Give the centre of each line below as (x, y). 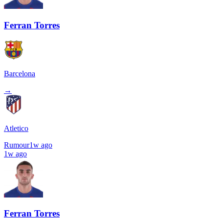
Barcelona (20, 73)
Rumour (17, 145)
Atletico (16, 128)
